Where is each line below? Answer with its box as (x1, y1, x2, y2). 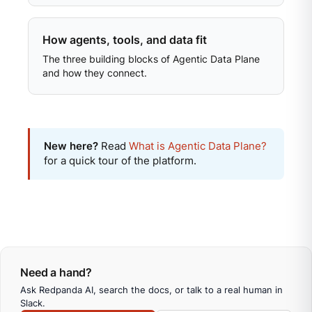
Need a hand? (20, 265, 93, 279)
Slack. (20, 297, 45, 309)
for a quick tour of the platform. (44, 154, 196, 167)
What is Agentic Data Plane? (129, 139, 267, 153)
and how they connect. (42, 67, 147, 79)
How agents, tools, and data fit (42, 33, 207, 47)
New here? (44, 139, 98, 153)
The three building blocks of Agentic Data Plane (42, 53, 260, 65)
